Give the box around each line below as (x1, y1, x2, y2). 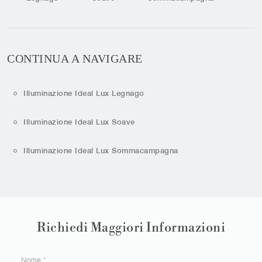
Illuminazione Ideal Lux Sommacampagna (23, 146, 178, 155)
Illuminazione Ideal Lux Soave (23, 118, 135, 127)
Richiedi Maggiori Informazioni (37, 220, 225, 236)
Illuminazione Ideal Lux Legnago (23, 89, 144, 98)
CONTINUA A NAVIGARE (7, 51, 143, 65)
